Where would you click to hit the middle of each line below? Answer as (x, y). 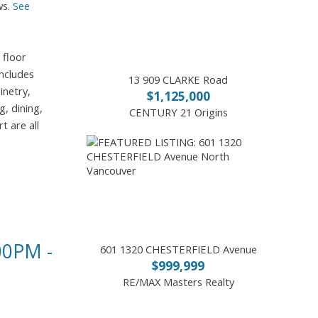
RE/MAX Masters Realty (178, 282)
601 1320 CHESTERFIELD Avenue (178, 250)
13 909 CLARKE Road (178, 79)
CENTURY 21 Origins (178, 112)
